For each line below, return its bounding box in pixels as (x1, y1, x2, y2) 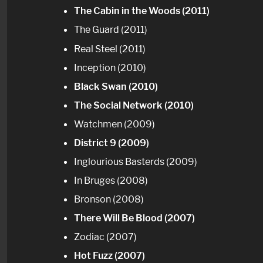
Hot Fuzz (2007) (74, 249, 145, 262)
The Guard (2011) (74, 23, 147, 36)
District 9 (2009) (74, 136, 149, 149)
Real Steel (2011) (74, 42, 146, 55)
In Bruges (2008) (74, 174, 148, 186)
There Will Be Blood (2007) (74, 211, 195, 224)
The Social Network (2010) (74, 99, 194, 111)
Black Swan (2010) (74, 80, 158, 92)
